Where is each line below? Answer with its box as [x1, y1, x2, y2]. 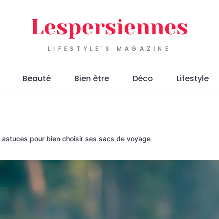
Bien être [74, 72, 109, 84]
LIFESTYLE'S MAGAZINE [48, 44, 171, 53]
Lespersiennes [31, 14, 188, 40]
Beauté [22, 72, 51, 84]
